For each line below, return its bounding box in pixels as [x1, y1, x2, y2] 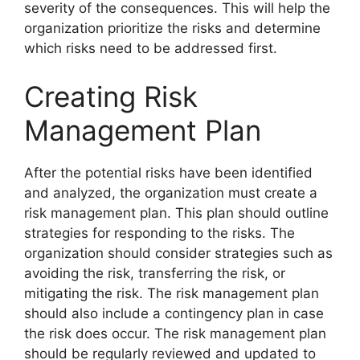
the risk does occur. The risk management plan [24, 325, 326, 342]
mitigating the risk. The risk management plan [24, 284, 319, 301]
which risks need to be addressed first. [24, 40, 277, 57]
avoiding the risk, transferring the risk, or [24, 264, 285, 281]
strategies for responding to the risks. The [24, 224, 295, 241]
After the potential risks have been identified [24, 164, 313, 181]
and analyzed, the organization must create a [24, 184, 317, 201]
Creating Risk [24, 79, 198, 113]
